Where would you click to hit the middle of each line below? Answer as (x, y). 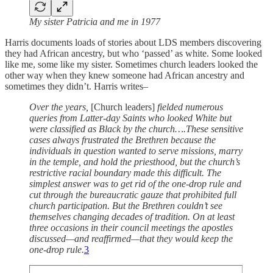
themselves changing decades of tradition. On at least (132, 216)
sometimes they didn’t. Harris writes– (76, 86)
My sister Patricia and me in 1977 (95, 21)
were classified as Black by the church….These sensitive (136, 129)
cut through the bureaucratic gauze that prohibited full (133, 194)
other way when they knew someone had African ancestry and (125, 75)
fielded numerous (189, 107)
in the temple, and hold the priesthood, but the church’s (135, 161)
